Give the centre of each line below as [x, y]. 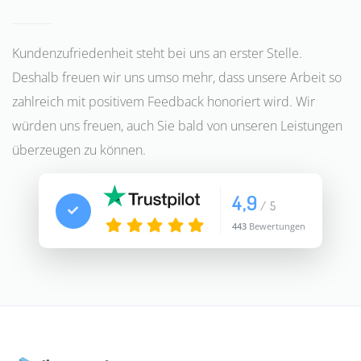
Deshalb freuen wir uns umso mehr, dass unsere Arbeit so [177, 78]
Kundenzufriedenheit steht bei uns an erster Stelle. [157, 54]
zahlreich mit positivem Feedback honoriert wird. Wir [164, 102]
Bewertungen [276, 226]
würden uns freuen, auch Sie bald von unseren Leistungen [177, 126]
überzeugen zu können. [79, 150]
